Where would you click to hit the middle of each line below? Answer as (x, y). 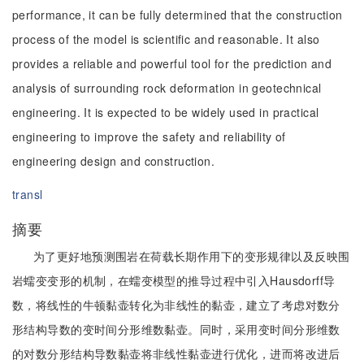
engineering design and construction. (114, 161)
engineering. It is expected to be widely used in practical (166, 112)
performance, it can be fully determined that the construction (178, 15)
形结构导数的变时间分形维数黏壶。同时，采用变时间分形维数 (176, 329)
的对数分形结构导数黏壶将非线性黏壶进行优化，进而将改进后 (176, 353)
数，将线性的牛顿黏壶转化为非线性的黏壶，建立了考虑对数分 (176, 305)
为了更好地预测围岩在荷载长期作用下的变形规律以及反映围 (192, 256)
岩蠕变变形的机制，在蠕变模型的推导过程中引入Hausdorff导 (174, 280)
